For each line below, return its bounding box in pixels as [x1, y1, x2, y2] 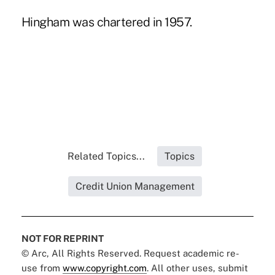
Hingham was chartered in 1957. [21, 15, 192, 30]
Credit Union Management [75, 180, 195, 193]
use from [21, 263, 63, 274]
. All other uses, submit [146, 263, 248, 274]
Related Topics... [68, 150, 145, 163]
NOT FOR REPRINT [21, 233, 104, 244]
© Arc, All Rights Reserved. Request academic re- [21, 248, 239, 259]
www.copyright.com [62, 263, 147, 274]
